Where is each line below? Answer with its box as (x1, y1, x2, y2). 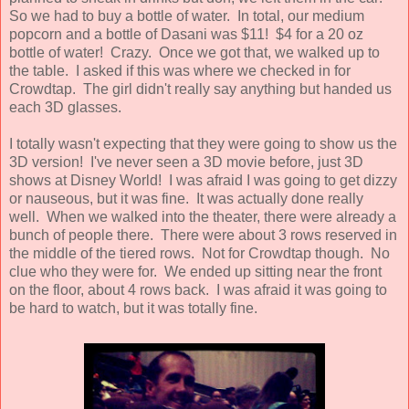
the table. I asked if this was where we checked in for (9, 62, 351, 79)
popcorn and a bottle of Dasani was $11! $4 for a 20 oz (9, 26, 363, 42)
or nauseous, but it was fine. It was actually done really (9, 190, 363, 206)
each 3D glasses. (9, 99, 121, 115)
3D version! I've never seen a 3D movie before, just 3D (9, 153, 363, 170)
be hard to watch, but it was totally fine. (9, 299, 257, 316)
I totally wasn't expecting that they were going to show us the (9, 135, 397, 152)
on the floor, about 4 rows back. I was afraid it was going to (9, 281, 387, 298)
